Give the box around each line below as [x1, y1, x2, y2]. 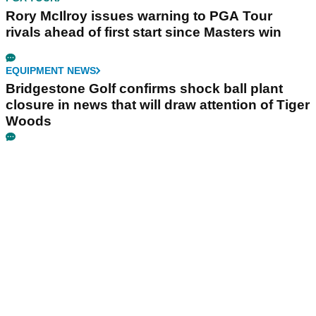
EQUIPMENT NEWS [6, 64, 96, 76]
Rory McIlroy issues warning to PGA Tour [6, 8, 272, 23]
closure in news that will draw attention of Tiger [6, 97, 310, 112]
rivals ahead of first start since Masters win [6, 24, 281, 39]
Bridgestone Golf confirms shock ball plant [6, 80, 283, 96]
